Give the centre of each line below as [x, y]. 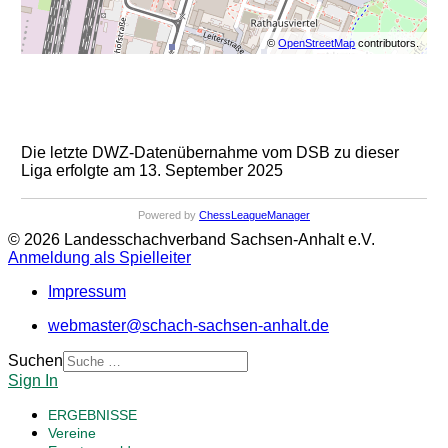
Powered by [168, 215]
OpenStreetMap [317, 43]
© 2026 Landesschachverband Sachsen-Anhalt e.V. [191, 240]
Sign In [33, 381]
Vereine [72, 433]
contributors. [387, 43]
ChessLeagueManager [254, 215]
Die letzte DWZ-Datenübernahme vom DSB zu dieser [209, 153]
